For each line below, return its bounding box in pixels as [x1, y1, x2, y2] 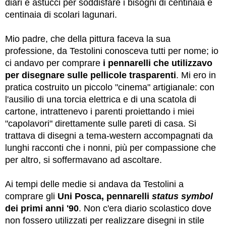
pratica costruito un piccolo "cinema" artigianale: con [5, 82, 214, 93]
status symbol [152, 191, 213, 202]
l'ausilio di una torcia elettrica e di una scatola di [5, 94, 196, 105]
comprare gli [5, 191, 58, 202]
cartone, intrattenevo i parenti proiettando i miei [5, 106, 194, 117]
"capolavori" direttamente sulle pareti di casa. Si [5, 119, 196, 129]
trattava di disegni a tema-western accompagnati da [5, 131, 213, 141]
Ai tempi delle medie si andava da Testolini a [5, 179, 184, 190]
